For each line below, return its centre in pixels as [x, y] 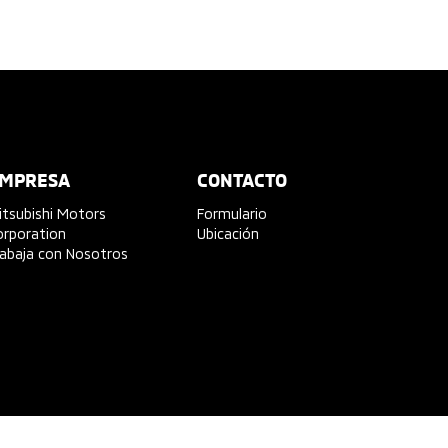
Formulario [232, 213]
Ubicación [228, 233]
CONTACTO [242, 182]
